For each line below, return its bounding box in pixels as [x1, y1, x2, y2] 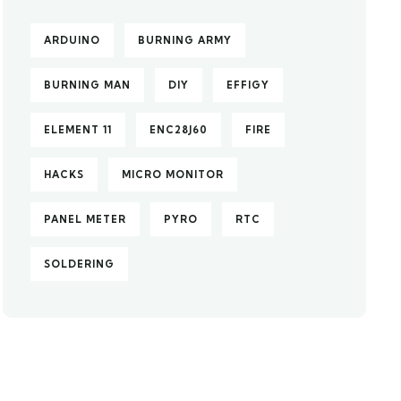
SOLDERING [44, 258, 115, 270]
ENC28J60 [149, 124, 209, 136]
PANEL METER [44, 213, 127, 226]
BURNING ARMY [138, 34, 233, 47]
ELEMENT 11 [44, 124, 113, 136]
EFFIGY [226, 79, 270, 91]
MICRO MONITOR [122, 168, 225, 181]
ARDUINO [44, 34, 101, 47]
